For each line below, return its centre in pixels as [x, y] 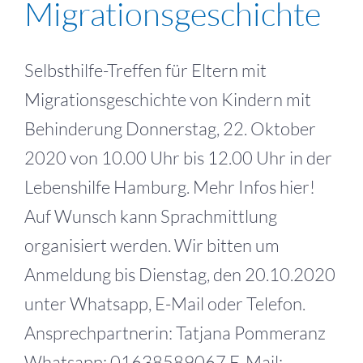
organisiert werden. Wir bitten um [152, 245]
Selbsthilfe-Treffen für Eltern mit [145, 70]
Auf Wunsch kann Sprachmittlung [151, 216]
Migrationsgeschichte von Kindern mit [168, 99]
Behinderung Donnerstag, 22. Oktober [170, 128]
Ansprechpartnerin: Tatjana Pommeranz [175, 332]
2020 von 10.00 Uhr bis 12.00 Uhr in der [178, 157]
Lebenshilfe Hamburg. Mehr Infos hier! [170, 186]
